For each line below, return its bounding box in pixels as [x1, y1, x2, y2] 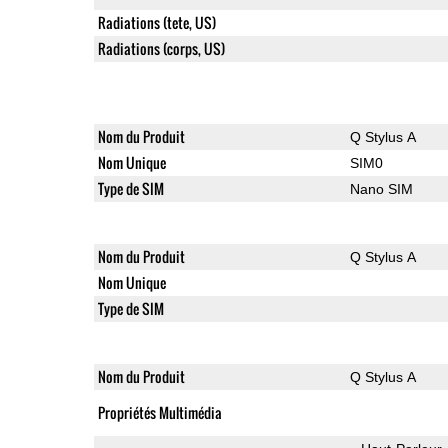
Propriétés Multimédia [97, 401, 222, 423]
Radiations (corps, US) [97, 37, 225, 59]
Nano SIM [349, 180, 413, 197]
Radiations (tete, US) [97, 11, 216, 33]
